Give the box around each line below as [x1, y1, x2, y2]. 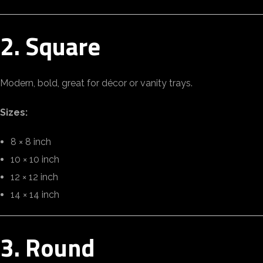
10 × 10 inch [11, 154, 59, 165]
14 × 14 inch [11, 189, 59, 200]
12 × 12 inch [11, 171, 58, 183]
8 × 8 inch [11, 136, 51, 147]
